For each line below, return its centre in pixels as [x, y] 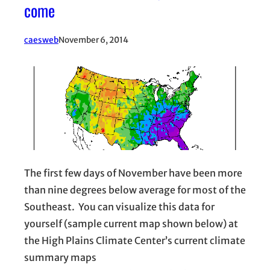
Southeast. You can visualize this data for [119, 207]
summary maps [60, 258]
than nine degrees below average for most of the [135, 190]
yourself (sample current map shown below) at [131, 224]
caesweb [41, 40]
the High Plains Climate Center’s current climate [135, 241]
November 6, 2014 [93, 40]
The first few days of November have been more [133, 173]
